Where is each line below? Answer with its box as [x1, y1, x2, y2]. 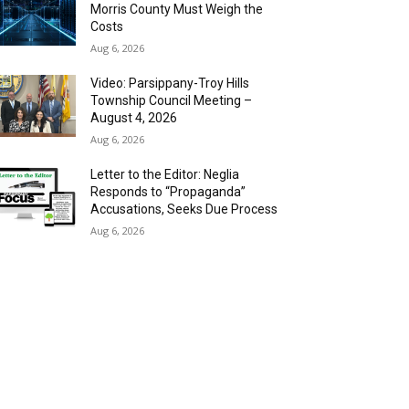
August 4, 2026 [90, 110, 178, 125]
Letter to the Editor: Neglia [90, 167, 240, 182]
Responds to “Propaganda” [90, 184, 246, 199]
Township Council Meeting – [90, 93, 253, 108]
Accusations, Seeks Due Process [90, 202, 278, 216]
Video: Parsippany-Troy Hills [90, 76, 250, 90]
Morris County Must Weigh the [90, 2, 264, 16]
